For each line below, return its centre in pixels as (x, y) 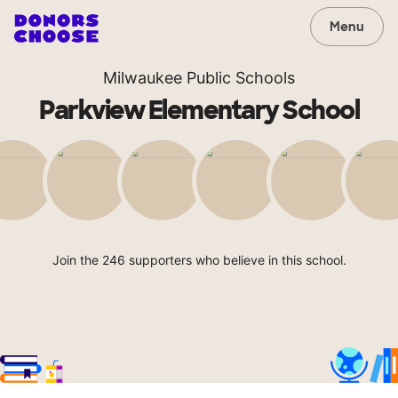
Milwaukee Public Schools (199, 78)
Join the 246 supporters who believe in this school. (199, 260)
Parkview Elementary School (199, 111)
